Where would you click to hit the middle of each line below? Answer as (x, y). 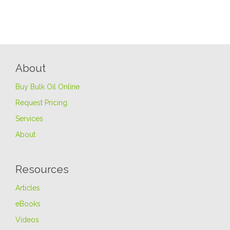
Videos (27, 220)
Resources (42, 170)
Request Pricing (41, 103)
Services (29, 119)
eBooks (28, 204)
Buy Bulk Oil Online (47, 87)
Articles (28, 188)
